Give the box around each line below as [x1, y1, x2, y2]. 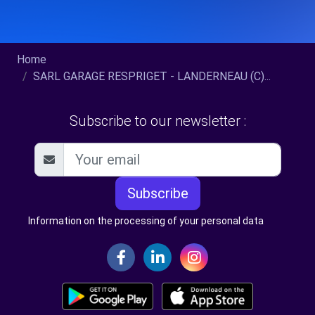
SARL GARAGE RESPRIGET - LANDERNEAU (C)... [33, 70, 271, 83]
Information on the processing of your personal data [28, 215, 264, 226]
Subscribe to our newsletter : [69, 112, 246, 129]
